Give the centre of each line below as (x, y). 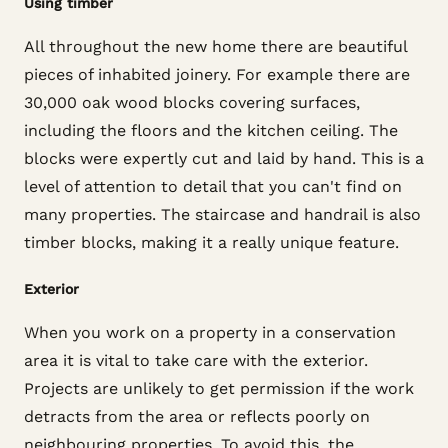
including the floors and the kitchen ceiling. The (211, 130)
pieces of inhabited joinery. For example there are (217, 74)
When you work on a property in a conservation (210, 332)
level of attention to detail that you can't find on (213, 186)
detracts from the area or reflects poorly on (197, 416)
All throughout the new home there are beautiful (215, 46)
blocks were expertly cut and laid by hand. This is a (224, 158)
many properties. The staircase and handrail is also (222, 214)
